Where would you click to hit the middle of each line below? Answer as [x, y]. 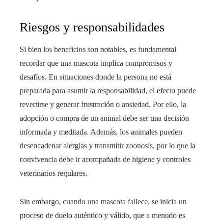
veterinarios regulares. [54, 173]
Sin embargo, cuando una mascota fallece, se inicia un [103, 202]
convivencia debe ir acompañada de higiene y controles [105, 159]
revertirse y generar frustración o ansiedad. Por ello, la [103, 104]
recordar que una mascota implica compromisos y [96, 63]
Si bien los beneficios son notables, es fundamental [98, 49]
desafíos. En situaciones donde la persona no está [96, 77]
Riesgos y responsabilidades [92, 27]
